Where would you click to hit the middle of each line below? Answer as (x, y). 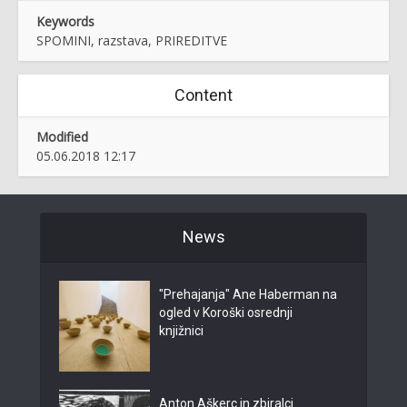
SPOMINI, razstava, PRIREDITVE (132, 40)
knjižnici (181, 331)
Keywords (65, 21)
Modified (62, 137)
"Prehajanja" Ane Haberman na (248, 294)
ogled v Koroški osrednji (226, 313)
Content (203, 95)
